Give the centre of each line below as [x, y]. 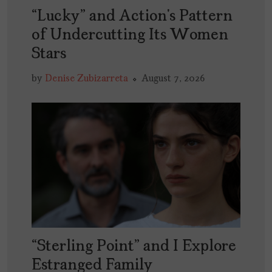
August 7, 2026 [173, 79]
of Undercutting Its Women [130, 35]
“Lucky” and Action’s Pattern [132, 16]
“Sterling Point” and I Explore [134, 246]
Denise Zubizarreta [87, 79]
